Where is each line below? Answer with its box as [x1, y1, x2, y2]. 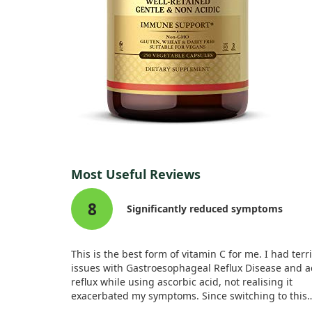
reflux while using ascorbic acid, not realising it [71, 275, 292, 288]
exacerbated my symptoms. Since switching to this [71, 289, 307, 302]
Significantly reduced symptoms [127, 202, 283, 215]
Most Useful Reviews [71, 166, 201, 182]
